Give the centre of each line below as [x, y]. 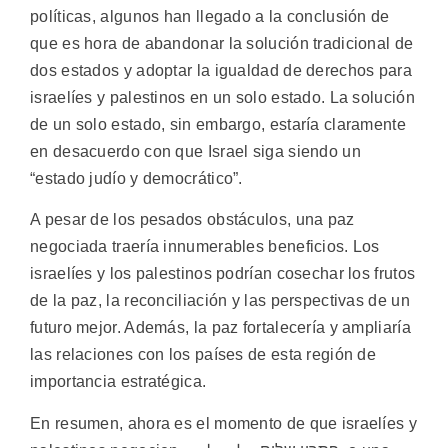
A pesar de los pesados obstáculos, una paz [192, 220]
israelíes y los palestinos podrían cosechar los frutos [223, 274]
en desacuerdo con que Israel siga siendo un [195, 152]
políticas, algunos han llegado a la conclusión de [210, 17]
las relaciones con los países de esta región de [203, 355]
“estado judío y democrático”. [136, 179]
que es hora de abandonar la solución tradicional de [222, 44]
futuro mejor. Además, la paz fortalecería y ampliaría [220, 328]
